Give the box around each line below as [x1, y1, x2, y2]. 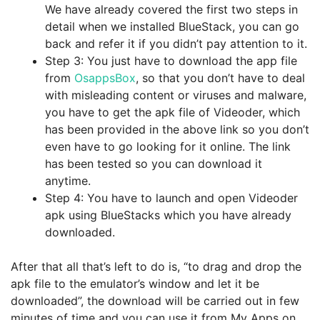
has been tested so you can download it [45, 156, 262, 171]
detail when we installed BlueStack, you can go [45, 19, 299, 34]
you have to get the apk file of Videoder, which [45, 105, 300, 119]
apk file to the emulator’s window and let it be [11, 276, 259, 291]
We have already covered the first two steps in [45, 2, 298, 16]
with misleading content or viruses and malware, [45, 88, 306, 102]
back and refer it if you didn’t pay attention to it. [45, 36, 307, 51]
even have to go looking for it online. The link [45, 139, 291, 154]
